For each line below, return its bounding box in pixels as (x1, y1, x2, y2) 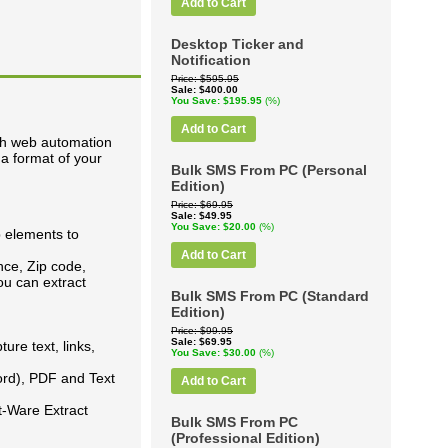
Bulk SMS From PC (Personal (171, 162, 367, 178)
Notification (171, 52, 251, 68)
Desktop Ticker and (171, 36, 304, 52)
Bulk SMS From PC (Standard (171, 288, 369, 304)
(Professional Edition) (171, 430, 320, 446)
